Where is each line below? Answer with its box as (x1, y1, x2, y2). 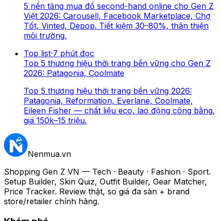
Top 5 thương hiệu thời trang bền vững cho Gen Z (24, 58, 211, 68)
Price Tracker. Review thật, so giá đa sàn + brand (4, 186, 189, 196)
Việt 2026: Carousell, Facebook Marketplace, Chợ (24, 10, 211, 21)
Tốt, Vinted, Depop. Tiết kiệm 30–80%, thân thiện (24, 20, 209, 31)
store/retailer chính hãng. (4, 196, 99, 206)
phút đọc (58, 48, 94, 58)
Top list (24, 48, 51, 58)
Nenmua (28, 148, 60, 159)
